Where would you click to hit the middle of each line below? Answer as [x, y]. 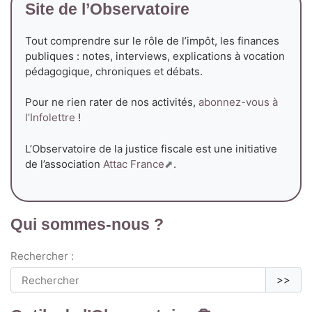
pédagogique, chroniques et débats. [114, 71]
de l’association [64, 164]
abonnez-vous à [238, 102]
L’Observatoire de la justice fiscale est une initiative [151, 148]
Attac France [133, 164]
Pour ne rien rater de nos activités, [111, 102]
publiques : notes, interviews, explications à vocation [155, 56]
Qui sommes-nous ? [87, 225]
